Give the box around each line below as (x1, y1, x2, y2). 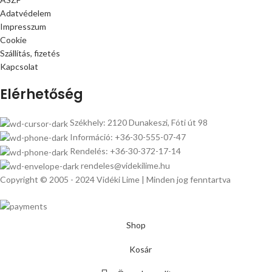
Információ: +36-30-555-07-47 (70, 131, 186, 142)
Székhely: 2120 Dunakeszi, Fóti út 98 (70, 117, 208, 128)
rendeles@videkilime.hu (81, 160, 170, 171)
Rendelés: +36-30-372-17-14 (70, 146, 181, 157)
